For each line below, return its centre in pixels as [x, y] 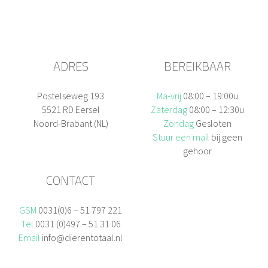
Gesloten [213, 123]
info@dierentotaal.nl [83, 237]
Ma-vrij [169, 95]
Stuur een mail [182, 137]
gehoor [197, 150]
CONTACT [71, 180]
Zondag [179, 123]
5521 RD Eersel [71, 109]
